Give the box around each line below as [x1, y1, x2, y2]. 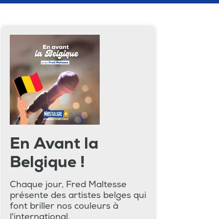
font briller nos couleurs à [10, 200, 118, 212]
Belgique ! [10, 152, 85, 172]
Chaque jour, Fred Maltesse [10, 178, 127, 190]
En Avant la [10, 133, 98, 153]
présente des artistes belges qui [10, 189, 146, 201]
